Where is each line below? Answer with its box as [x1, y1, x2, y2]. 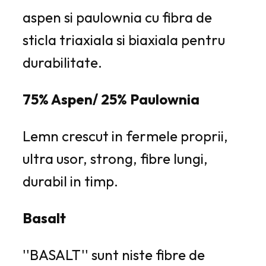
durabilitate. [23, 53, 102, 71]
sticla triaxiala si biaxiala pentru [23, 30, 225, 49]
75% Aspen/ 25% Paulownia [23, 90, 199, 108]
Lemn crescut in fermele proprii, [23, 126, 228, 145]
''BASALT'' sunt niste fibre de [23, 245, 205, 264]
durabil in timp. [23, 172, 118, 190]
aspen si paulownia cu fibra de [23, 8, 212, 26]
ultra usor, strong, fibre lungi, [23, 149, 208, 167]
